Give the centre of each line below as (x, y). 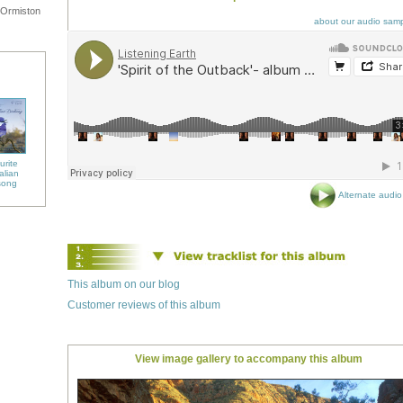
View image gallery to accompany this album (248, 359)
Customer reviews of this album (144, 305)
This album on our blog (124, 284)
